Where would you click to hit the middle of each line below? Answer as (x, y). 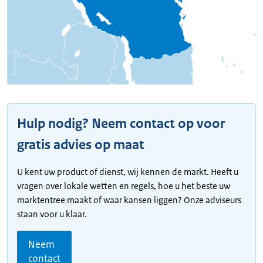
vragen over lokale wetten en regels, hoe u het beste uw (124, 186)
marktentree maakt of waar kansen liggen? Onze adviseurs (129, 200)
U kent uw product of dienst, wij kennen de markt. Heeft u (128, 172)
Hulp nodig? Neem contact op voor (121, 124)
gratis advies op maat (81, 145)
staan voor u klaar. (52, 214)
